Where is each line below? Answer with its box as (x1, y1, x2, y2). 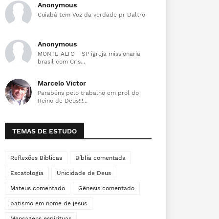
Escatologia (10, 170, 44, 176)
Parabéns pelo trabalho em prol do (38, 89, 139, 96)
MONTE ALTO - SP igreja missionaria (38, 50, 140, 57)
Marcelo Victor (38, 79, 86, 87)
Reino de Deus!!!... (38, 97, 88, 104)
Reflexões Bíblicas (10, 154, 62, 161)
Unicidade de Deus (57, 170, 111, 176)
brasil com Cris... (38, 58, 85, 65)
